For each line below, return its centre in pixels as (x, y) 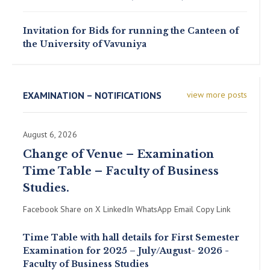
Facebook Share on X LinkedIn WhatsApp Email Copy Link (126, 209)
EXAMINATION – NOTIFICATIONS (92, 96)
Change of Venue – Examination (118, 155)
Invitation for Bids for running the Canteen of (130, 31)
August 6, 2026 (50, 135)
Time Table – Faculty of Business (121, 171)
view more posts (217, 95)
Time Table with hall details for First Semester (131, 238)
